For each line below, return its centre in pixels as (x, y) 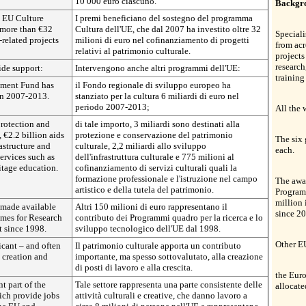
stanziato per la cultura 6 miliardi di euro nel (157, 96)
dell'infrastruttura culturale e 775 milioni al (155, 157)
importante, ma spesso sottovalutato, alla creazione (169, 256)
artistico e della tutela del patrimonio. (144, 190)
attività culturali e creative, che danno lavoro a (161, 295)
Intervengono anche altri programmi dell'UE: (158, 68)
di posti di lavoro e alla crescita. (134, 267)
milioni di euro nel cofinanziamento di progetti (162, 40)
